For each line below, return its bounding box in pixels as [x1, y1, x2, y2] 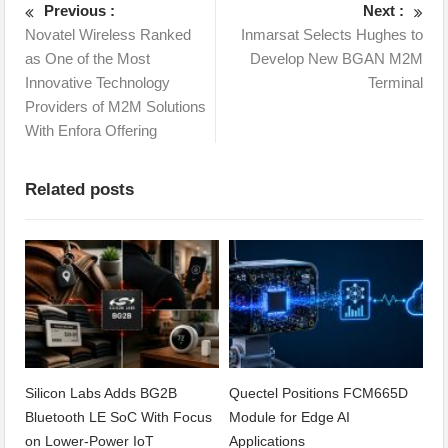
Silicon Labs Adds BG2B [25, 384, 178, 401]
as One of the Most [25, 50, 151, 67]
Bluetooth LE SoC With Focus [25, 408, 213, 425]
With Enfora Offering [25, 122, 158, 139]
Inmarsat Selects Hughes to [240, 26, 423, 43]
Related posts [25, 180, 135, 199]
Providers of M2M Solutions [25, 98, 207, 115]
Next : [362, 2, 404, 19]
